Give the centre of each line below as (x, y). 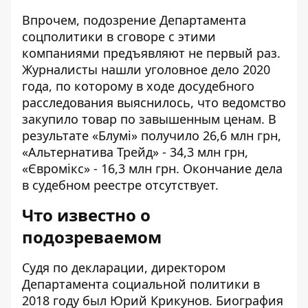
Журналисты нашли (84, 69)
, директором (185, 267)
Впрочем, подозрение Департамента (134, 20)
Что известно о (86, 215)
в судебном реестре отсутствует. (120, 185)
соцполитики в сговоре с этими (119, 36)
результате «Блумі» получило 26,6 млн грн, (152, 135)
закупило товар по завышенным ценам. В (149, 119)
